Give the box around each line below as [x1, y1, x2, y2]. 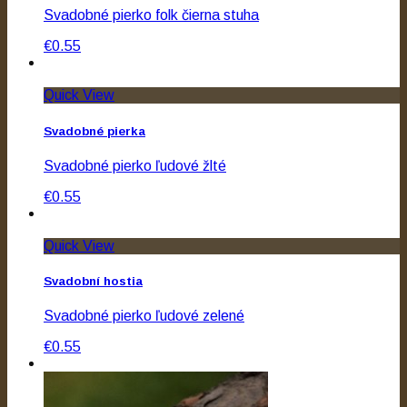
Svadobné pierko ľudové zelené [44, 308, 244, 324]
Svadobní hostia [44, 273, 143, 288]
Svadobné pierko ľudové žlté [44, 157, 226, 174]
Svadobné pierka [44, 124, 145, 138]
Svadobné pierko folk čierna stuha [44, 7, 259, 24]
